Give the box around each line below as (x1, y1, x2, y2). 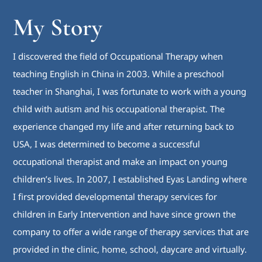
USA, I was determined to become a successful (13, 138, 201, 150)
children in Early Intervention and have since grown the (13, 208, 236, 220)
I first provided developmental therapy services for (13, 191, 218, 203)
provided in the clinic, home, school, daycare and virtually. (13, 243, 247, 256)
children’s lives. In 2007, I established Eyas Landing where (13, 173, 247, 185)
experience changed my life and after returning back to (13, 120, 235, 133)
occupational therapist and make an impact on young (13, 156, 228, 168)
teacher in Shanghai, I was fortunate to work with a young (13, 85, 247, 98)
